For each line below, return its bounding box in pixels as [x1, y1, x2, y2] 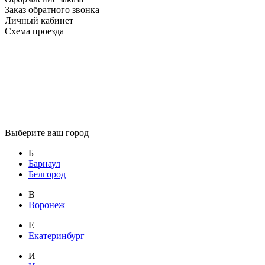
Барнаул [28, 159, 60, 169]
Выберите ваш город [5, 128, 89, 138]
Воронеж [28, 200, 65, 211]
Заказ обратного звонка [5, 5, 99, 15]
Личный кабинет [5, 15, 73, 26]
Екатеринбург [28, 231, 85, 241]
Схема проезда [5, 26, 64, 37]
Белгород [28, 169, 66, 180]
